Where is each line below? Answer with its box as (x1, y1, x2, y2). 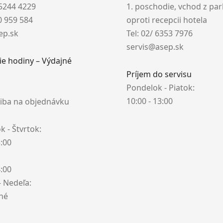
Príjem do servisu (126, 69, 192, 80)
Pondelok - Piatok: (126, 82, 195, 93)
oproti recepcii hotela (126, 14, 207, 25)
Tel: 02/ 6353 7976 (126, 28, 193, 39)
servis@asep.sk (126, 41, 184, 52)
